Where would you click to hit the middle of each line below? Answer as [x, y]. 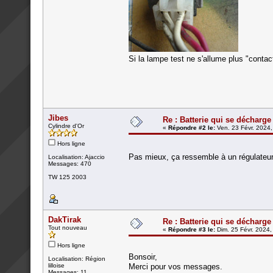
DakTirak [65, 219]
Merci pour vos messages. [175, 266]
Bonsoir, [143, 257]
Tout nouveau [68, 227]
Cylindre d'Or [66, 126]
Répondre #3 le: [192, 229]
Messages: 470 [70, 163]
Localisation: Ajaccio [76, 157]
